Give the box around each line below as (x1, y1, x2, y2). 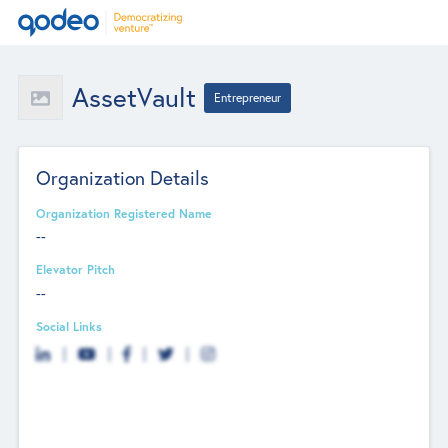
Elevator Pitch (36, 261, 116, 278)
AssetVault (71, 80, 196, 114)
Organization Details (36, 164, 210, 190)
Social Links (36, 317, 103, 334)
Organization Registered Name (36, 204, 213, 221)
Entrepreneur (214, 89, 282, 105)
